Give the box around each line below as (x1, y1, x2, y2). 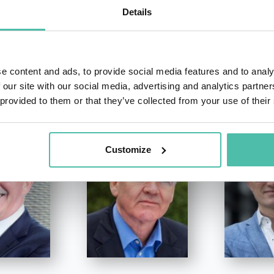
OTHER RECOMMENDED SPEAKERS (59, 80, 215, 92)
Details (122, 7, 152, 17)
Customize (105, 144, 152, 155)
